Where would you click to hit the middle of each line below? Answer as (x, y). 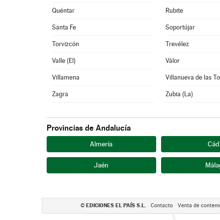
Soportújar (180, 27)
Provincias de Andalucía (88, 128)
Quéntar (64, 11)
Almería (101, 144)
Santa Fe (64, 27)
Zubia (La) (179, 94)
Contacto (162, 206)
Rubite (175, 11)
